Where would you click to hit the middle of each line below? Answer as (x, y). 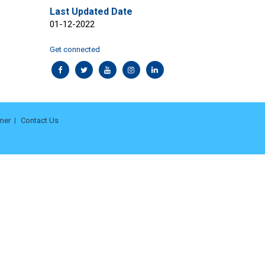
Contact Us (40, 120)
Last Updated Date (91, 12)
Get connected (75, 49)
